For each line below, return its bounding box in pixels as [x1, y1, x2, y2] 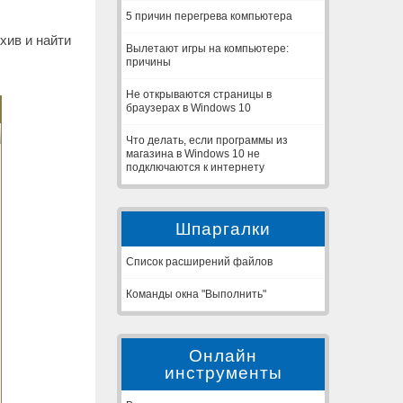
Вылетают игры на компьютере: [126, 42, 289, 55]
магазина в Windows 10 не [126, 148, 260, 160]
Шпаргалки [175, 219, 271, 238]
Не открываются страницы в [126, 88, 272, 101]
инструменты [164, 363, 282, 382]
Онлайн [189, 346, 257, 365]
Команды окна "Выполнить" [126, 288, 266, 300]
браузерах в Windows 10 [126, 102, 251, 114]
